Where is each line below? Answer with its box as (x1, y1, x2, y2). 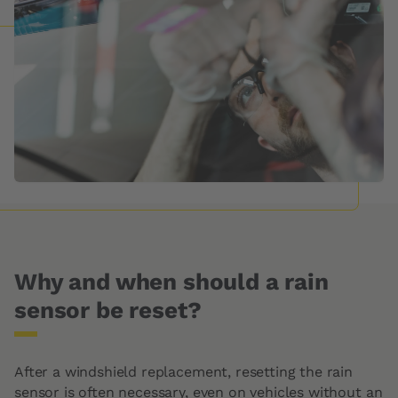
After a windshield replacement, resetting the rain (14, 363, 353, 380)
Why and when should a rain (14, 268, 329, 295)
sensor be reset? (14, 297, 202, 323)
